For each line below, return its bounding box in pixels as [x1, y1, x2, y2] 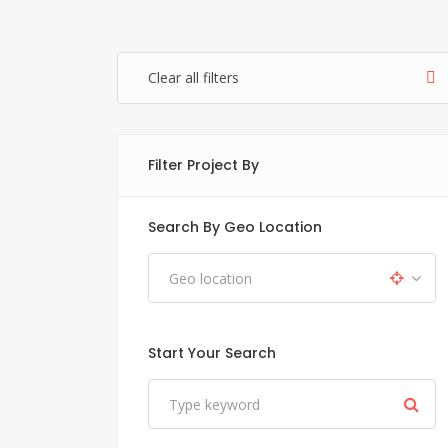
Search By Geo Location [148, 217, 322, 237]
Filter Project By [148, 155, 259, 175]
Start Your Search [148, 343, 276, 363]
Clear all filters [148, 68, 239, 87]
